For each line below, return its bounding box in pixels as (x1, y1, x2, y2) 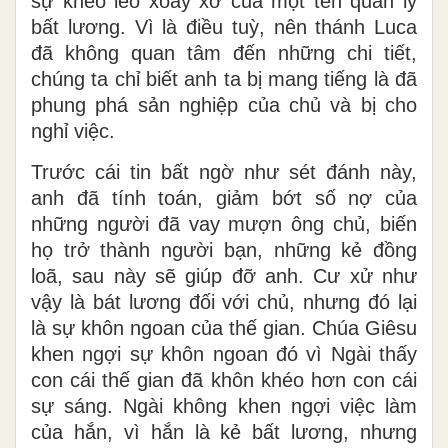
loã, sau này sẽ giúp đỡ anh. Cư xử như (31, 264, 417, 287)
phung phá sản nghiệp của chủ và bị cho (31, 93, 417, 116)
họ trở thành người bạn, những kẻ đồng (31, 238, 417, 261)
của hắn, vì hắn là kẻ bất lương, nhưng (31, 420, 417, 443)
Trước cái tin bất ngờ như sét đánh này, (31, 160, 417, 183)
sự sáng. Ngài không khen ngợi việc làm (31, 394, 417, 417)
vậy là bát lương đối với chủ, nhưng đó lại (31, 290, 417, 313)
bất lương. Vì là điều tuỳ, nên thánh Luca (31, 15, 417, 38)
